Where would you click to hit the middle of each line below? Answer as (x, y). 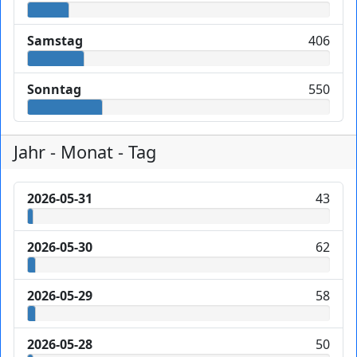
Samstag (55, 40)
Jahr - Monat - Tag (85, 151)
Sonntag (54, 89)
